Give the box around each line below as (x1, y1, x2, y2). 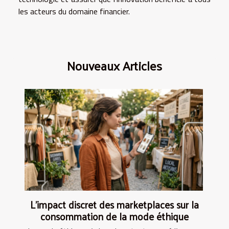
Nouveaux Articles (67, 54, 162, 77)
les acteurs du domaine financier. (18, 5, 130, 17)
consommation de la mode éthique (40, 208, 189, 225)
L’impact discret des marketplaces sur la (30, 196, 199, 214)
